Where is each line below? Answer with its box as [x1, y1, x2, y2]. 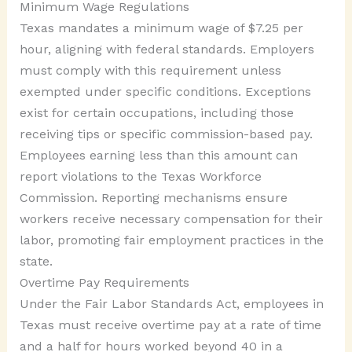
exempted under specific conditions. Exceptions [19, 83, 311, 99]
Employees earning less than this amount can [19, 147, 298, 163]
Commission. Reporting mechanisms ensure [19, 189, 288, 205]
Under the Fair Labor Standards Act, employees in [19, 295, 324, 311]
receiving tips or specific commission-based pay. [19, 126, 313, 141]
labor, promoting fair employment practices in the [19, 232, 324, 247]
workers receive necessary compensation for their [19, 211, 323, 226]
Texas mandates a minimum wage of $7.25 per [19, 20, 303, 35]
